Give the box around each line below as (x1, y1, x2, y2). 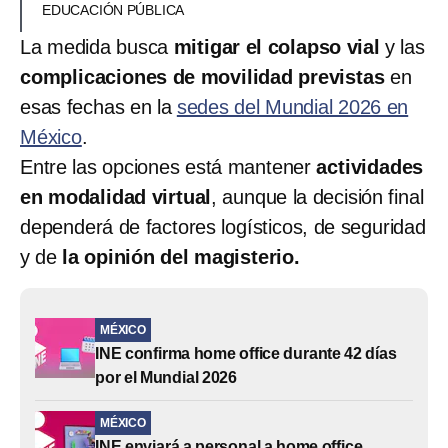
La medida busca (20, 35, 174, 58)
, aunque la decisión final (211, 185, 424, 208)
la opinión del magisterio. (62, 245, 300, 268)
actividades (316, 155, 424, 178)
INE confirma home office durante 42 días (95, 344, 397, 362)
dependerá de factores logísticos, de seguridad (20, 215, 426, 238)
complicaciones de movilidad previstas (20, 65, 385, 88)
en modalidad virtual (20, 185, 212, 208)
